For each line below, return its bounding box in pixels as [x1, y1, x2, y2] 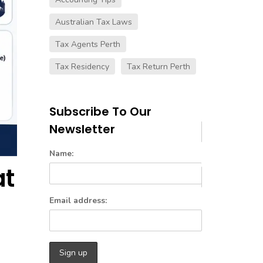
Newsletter [49, 121, 115, 137]
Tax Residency [55, 61, 109, 72]
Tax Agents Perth [55, 39, 120, 50]
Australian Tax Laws [55, 16, 132, 28]
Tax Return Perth [126, 61, 190, 72]
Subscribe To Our [49, 103, 151, 120]
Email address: [49, 195, 107, 206]
